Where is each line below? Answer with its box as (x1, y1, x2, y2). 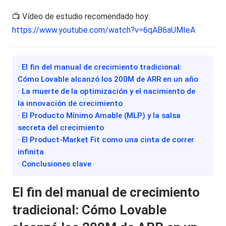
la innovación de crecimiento (18, 98, 123, 108)
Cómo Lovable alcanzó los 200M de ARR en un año (18, 74, 199, 84)
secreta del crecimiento (18, 123, 104, 132)
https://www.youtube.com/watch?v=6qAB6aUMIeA (12, 25, 196, 35)
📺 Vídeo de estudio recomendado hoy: (12, 11, 150, 21)
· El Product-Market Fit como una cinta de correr (18, 135, 195, 144)
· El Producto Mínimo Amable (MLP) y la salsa (18, 110, 181, 120)
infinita (18, 147, 44, 156)
